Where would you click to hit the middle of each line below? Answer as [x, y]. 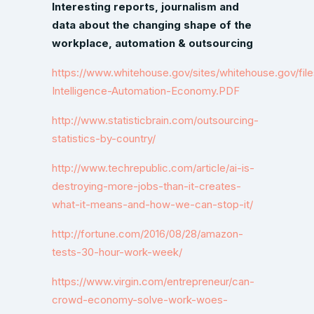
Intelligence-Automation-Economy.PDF [146, 91]
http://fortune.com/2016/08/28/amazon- [148, 234]
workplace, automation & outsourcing [152, 43]
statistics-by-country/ [104, 138]
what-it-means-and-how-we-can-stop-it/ [152, 204]
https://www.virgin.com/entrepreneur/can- [153, 281]
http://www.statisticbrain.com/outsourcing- [155, 120]
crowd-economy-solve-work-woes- [140, 300]
